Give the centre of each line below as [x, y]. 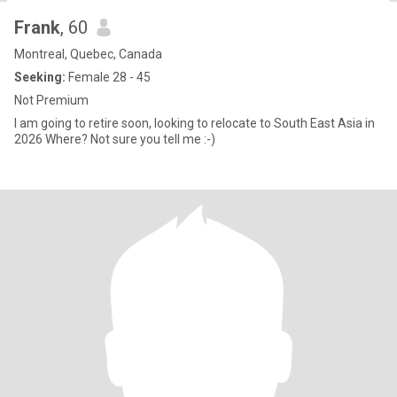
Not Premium [51, 100]
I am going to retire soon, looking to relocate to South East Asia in [195, 123]
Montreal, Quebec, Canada [88, 54]
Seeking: [40, 77]
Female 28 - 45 [108, 77]
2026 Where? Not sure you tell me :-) [115, 139]
